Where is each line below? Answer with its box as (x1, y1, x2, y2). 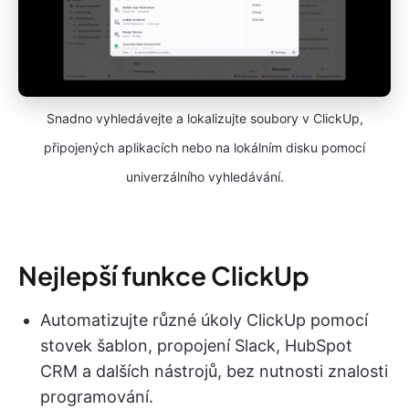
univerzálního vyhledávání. (125, 169, 284, 185)
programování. (40, 387, 153, 407)
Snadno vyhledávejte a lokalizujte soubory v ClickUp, (46, 110, 363, 127)
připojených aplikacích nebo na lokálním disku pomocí (44, 140, 365, 156)
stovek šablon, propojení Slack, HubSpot (40, 336, 352, 356)
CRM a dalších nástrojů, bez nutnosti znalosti (40, 362, 388, 382)
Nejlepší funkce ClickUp (18, 259, 309, 292)
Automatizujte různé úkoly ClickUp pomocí (40, 310, 368, 330)
